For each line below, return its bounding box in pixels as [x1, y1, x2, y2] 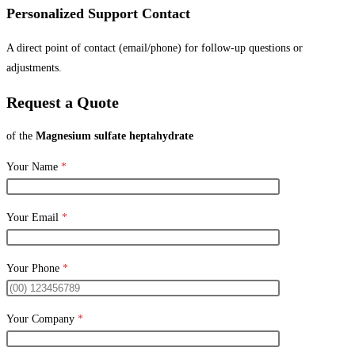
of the [6, 130, 36, 143]
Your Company [6, 313, 78, 326]
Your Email [6, 212, 62, 224]
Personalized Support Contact [6, 5, 190, 21]
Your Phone [6, 262, 63, 275]
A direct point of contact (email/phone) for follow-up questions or [6, 41, 303, 54]
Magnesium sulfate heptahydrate [36, 130, 193, 143]
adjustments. [6, 61, 62, 74]
